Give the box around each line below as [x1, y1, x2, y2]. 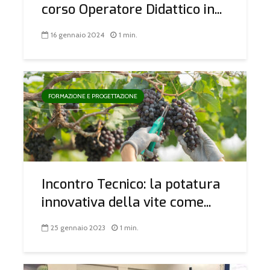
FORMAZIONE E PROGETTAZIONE [48, 92, 137, 100]
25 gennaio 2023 [51, 223, 105, 233]
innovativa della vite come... [42, 193, 211, 211]
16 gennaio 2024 [51, 30, 104, 40]
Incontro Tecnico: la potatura [42, 175, 220, 193]
